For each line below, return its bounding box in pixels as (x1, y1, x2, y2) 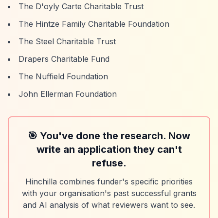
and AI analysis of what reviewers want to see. (23, 200, 195, 210)
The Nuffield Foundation (18, 72, 108, 81)
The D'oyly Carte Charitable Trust (18, 1, 144, 11)
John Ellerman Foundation (18, 89, 117, 99)
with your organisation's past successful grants (21, 188, 197, 198)
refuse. (91, 157, 127, 169)
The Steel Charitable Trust (18, 36, 116, 46)
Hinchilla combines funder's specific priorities (25, 177, 193, 186)
